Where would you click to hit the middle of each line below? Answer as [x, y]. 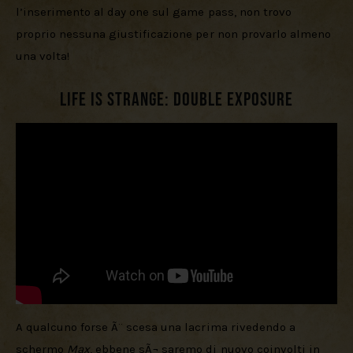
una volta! [43, 56]
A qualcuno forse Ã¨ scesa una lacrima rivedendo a [157, 327]
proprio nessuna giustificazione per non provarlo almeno [175, 34]
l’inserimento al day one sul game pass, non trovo [155, 12]
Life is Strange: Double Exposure [176, 99]
